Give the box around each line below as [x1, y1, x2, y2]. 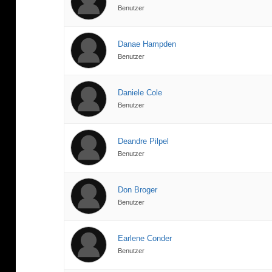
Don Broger [118, 185, 158, 195]
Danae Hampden [118, 39, 177, 49]
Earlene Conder [118, 234, 172, 243]
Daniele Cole [118, 88, 163, 98]
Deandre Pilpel [118, 137, 169, 146]
